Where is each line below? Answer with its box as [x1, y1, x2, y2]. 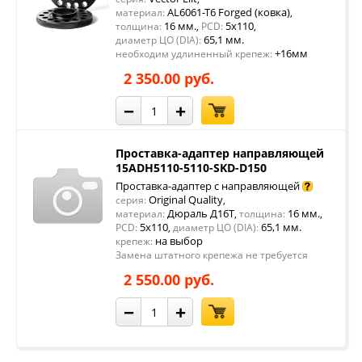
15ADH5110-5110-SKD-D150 [116, 160, 267, 175]
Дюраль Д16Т [165, 206, 234, 221]
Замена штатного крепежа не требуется [116, 248, 308, 262]
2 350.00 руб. [124, 69, 214, 88]
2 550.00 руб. [124, 270, 214, 289]
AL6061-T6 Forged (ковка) [165, 5, 290, 19]
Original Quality [146, 192, 223, 207]
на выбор [155, 234, 203, 248]
